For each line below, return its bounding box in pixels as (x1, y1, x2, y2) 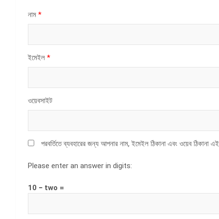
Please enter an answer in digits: (28, 161, 132, 170)
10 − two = (28, 183, 64, 192)
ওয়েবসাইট (28, 96, 52, 105)
